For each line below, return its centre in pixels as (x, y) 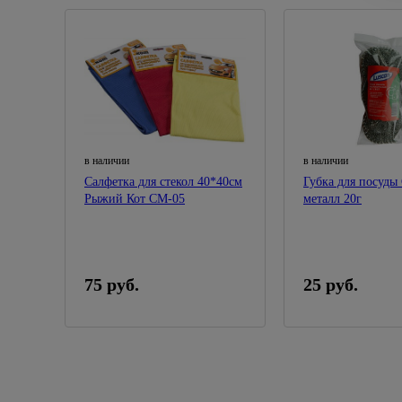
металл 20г (332, 199)
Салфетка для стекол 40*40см (163, 182)
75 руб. (112, 284)
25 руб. (331, 284)
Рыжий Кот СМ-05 (135, 199)
